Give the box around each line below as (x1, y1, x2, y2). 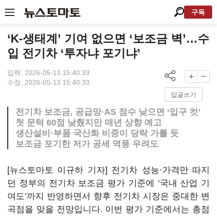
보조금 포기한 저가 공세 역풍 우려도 (15, 139, 158, 149)
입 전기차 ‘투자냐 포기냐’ (7, 46, 140, 60)
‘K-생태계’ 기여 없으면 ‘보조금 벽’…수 (7, 32, 209, 45)
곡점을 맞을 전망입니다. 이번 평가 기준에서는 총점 (7, 204, 210, 214)
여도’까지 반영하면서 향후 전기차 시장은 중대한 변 (7, 191, 210, 201)
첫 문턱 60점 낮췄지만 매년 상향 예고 (15, 118, 162, 127)
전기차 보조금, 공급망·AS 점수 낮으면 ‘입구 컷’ (15, 107, 201, 117)
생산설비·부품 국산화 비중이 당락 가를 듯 (15, 128, 179, 138)
